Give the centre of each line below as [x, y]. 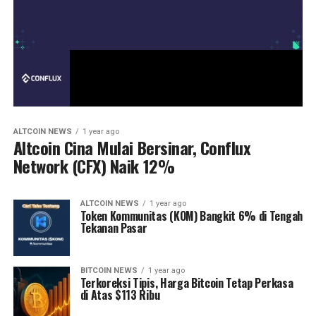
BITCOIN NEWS [109, 271]
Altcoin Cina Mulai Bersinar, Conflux [132, 148]
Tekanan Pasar [114, 228]
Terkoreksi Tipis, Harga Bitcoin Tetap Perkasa [187, 283]
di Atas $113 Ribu [120, 295]
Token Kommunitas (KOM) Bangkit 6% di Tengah [191, 216]
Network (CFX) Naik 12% [94, 166]
